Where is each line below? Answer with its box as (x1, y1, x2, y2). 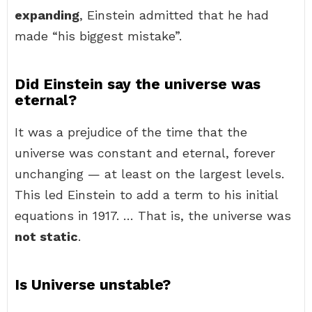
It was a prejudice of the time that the (15, 125, 247, 139)
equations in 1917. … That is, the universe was (15, 208, 291, 223)
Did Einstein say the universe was (15, 75, 260, 93)
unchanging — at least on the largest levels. (15, 166, 284, 181)
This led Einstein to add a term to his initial (15, 187, 278, 202)
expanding (15, 8, 79, 22)
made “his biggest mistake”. (15, 29, 182, 43)
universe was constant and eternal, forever (15, 146, 275, 160)
